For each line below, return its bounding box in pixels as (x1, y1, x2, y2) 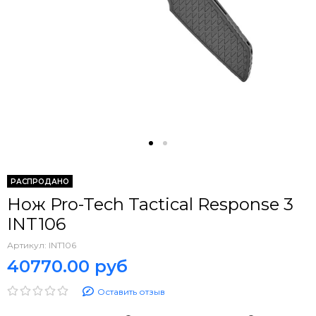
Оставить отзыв (97, 286, 165, 297)
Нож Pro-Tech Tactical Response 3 (7, 193, 293, 214)
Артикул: (7, 239, 49, 250)
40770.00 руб (7, 255, 128, 276)
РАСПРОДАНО (11, 176, 69, 186)
